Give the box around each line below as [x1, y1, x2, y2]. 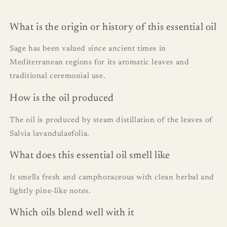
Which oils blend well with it [10, 208, 134, 218]
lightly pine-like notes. [10, 187, 91, 195]
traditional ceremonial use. [10, 72, 106, 81]
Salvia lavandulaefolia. [10, 130, 90, 138]
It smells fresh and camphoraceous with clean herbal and [10, 173, 215, 181]
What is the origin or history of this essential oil [10, 22, 217, 32]
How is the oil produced [10, 93, 114, 104]
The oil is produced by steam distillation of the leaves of [10, 116, 213, 124]
